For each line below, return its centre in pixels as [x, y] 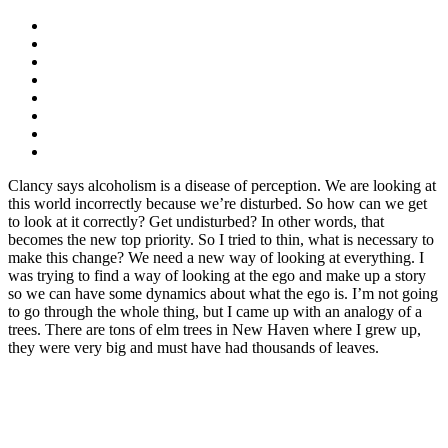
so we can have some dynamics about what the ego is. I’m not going [223, 293]
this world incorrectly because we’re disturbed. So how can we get [217, 203]
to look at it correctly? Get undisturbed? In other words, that [196, 221]
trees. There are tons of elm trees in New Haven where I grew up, [214, 329]
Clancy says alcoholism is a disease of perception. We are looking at [222, 185]
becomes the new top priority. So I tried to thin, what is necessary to [221, 239]
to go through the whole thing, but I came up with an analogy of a [215, 311]
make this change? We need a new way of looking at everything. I [216, 257]
